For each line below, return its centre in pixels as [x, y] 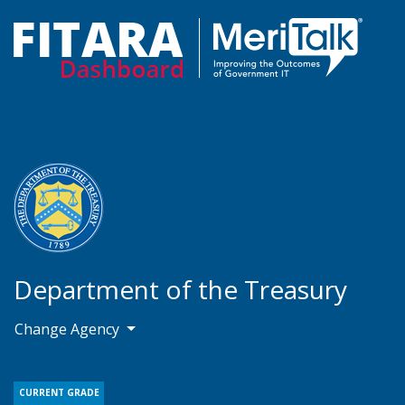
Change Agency [69, 329]
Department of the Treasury [180, 289]
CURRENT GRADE [59, 392]
